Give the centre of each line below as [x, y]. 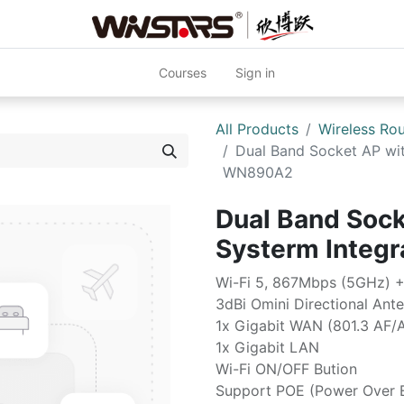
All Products [257, 129]
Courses [182, 73]
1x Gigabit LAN [267, 347]
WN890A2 [258, 172]
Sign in [255, 73]
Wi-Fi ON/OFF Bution [286, 369]
